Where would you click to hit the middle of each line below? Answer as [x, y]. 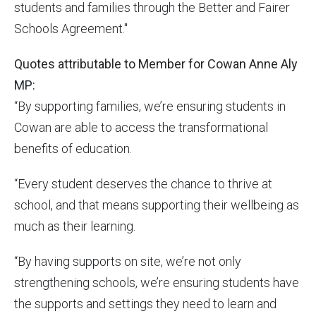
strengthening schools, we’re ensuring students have [157, 283]
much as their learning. [75, 226]
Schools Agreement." [71, 29]
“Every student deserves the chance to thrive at [143, 184]
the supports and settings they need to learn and [145, 304]
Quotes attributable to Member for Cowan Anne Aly [156, 64]
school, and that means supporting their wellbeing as [157, 205]
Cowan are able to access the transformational [141, 128]
